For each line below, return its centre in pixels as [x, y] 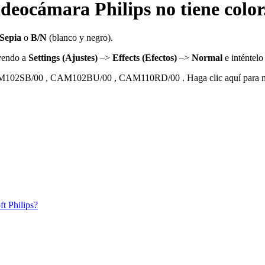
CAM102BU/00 [81, 78]
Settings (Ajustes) [63, 58]
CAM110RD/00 [149, 78]
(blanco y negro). [80, 38]
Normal [207, 58]
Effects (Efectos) [145, 58]
